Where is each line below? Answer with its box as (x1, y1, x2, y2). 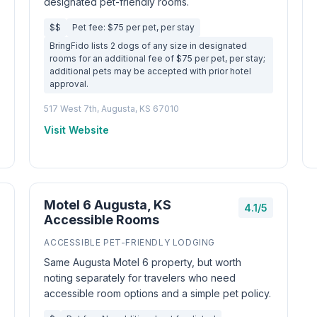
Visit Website (44, 124, 110, 136)
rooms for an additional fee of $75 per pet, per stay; (50, 53, 266, 64)
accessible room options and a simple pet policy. (44, 287, 272, 299)
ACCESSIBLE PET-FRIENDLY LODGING (44, 237, 215, 248)
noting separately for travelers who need (44, 272, 236, 284)
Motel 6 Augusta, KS (44, 197, 172, 212)
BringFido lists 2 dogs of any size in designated (50, 40, 248, 51)
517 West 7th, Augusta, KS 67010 (44, 103, 180, 114)
